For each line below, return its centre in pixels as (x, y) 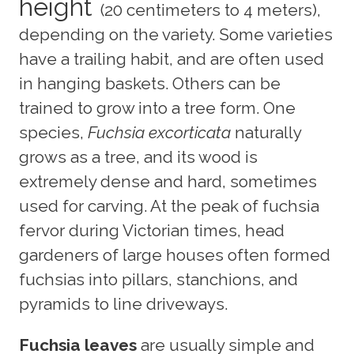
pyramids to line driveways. (123, 304)
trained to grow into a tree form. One (157, 108)
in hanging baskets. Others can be (150, 84)
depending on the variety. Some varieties (176, 35)
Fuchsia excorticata (159, 133)
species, (53, 133)
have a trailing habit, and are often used (171, 59)
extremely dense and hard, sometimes (168, 182)
